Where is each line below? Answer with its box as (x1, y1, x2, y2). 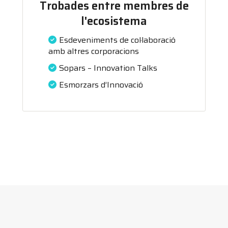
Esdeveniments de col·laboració (59, 34, 176, 46)
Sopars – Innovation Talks (59, 62, 157, 74)
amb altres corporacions (48, 45, 139, 58)
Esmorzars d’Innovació (59, 78, 143, 91)
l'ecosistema (81, 12, 147, 30)
